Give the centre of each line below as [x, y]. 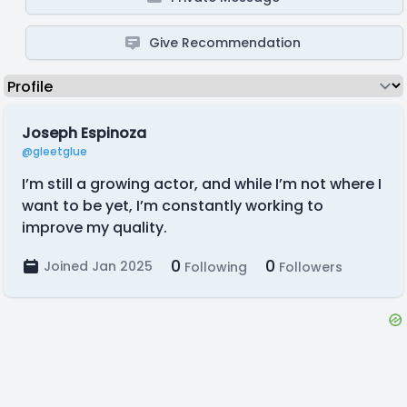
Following [214, 267]
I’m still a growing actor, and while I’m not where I [202, 184]
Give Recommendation [225, 43]
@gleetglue [55, 151]
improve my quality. [94, 228]
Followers [309, 267]
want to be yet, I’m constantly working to [173, 206]
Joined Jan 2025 [98, 266]
